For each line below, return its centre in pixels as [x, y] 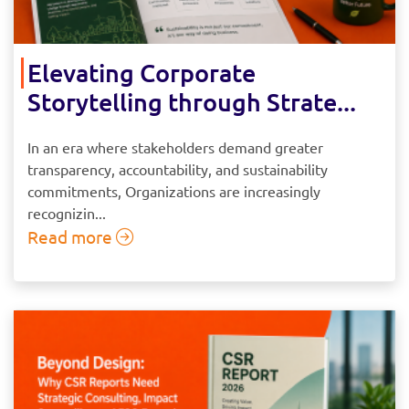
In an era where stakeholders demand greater [175, 147]
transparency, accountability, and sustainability [178, 168]
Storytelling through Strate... [192, 101]
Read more [72, 236]
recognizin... [67, 212]
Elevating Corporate [142, 72]
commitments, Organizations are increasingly [174, 190]
